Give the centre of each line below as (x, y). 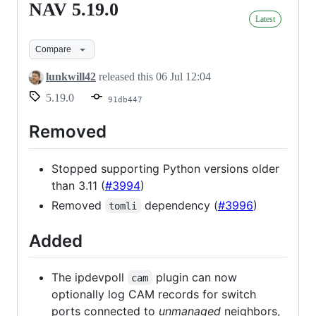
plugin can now (196, 277)
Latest (265, 19)
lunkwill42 (71, 77)
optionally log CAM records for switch (154, 294)
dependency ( (179, 205)
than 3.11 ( (78, 185)
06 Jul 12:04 (183, 77)
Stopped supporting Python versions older (165, 168)
